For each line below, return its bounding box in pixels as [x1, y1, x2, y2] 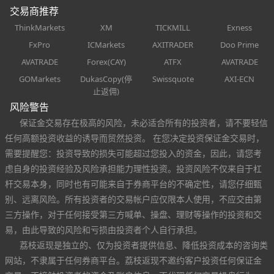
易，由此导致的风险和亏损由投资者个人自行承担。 [5, 223, 202, 235]
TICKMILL [155, 21, 190, 33]
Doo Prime [220, 39, 259, 50]
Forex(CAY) [86, 56, 126, 67]
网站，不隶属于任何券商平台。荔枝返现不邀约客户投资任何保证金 [5, 254, 262, 266]
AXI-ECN [224, 73, 254, 84]
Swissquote [152, 73, 194, 84]
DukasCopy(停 [80, 73, 132, 84]
